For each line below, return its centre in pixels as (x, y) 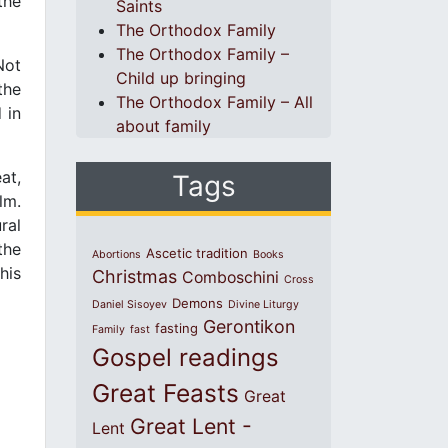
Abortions (116, 254)
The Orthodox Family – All (214, 102)
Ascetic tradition (197, 253)
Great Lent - (191, 426)
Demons (197, 303)
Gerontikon (249, 326)
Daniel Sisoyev (129, 304)
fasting (176, 328)
